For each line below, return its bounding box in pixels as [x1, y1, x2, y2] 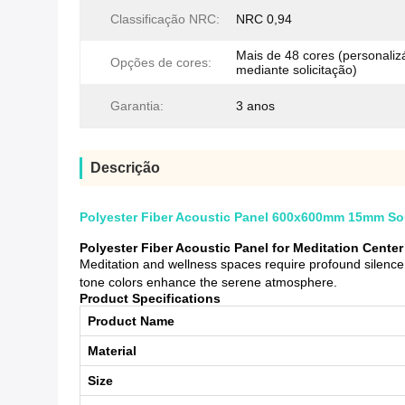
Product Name [88, 314, 174, 329]
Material [88, 344, 137, 359]
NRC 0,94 [236, 12, 292, 27]
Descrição [90, 160, 160, 176]
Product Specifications [80, 291, 221, 306]
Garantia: [110, 99, 164, 114]
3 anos [236, 99, 275, 114]
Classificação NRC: [110, 12, 220, 27]
